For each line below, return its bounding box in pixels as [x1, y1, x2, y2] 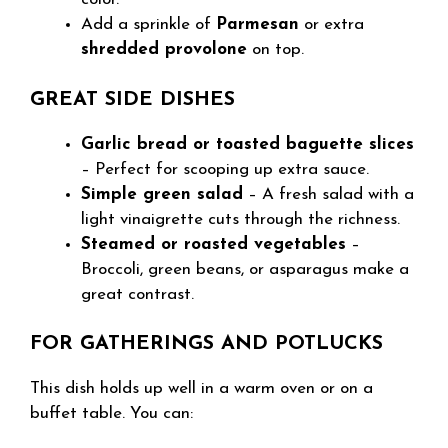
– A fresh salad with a [243, 185, 414, 203]
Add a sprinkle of [81, 16, 216, 33]
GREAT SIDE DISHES [30, 89, 235, 110]
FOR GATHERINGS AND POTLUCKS [30, 334, 383, 354]
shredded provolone [81, 41, 247, 58]
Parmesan [216, 16, 299, 33]
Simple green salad [81, 185, 243, 203]
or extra [299, 16, 364, 33]
